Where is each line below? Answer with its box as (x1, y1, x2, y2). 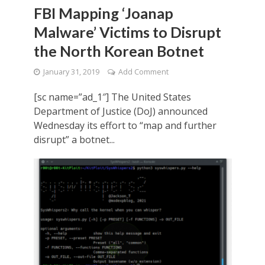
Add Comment (118, 67, 169, 77)
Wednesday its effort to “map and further (33, 119, 216, 132)
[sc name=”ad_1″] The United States (33, 91, 191, 104)
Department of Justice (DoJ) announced (33, 105, 208, 118)
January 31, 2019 (43, 67, 99, 77)
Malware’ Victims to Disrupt (33, 23, 221, 41)
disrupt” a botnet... (33, 133, 115, 147)
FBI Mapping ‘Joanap (33, 4, 173, 22)
